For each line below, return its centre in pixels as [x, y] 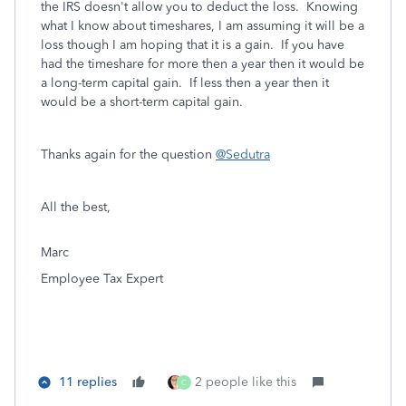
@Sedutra [243, 155]
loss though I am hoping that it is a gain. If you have [193, 45]
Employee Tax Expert [102, 279]
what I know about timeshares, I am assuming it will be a [203, 26]
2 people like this [246, 382]
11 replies [88, 382]
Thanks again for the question [128, 155]
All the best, [76, 207]
